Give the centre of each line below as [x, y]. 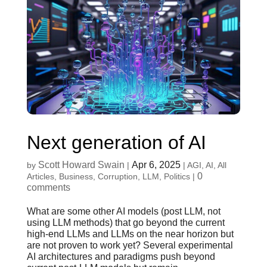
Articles [40, 176]
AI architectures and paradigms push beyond [121, 256]
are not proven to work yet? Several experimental [130, 245]
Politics [177, 176]
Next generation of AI [116, 142]
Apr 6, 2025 [156, 164]
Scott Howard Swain [81, 164]
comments [48, 187]
